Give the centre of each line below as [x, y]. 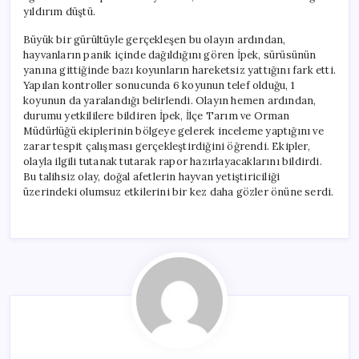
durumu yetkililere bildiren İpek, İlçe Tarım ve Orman [157, 115]
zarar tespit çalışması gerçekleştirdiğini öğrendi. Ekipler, [167, 146]
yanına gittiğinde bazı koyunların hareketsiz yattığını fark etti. [179, 70]
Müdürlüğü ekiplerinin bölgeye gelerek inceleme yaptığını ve [173, 131]
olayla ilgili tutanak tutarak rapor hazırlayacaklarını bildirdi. [173, 161]
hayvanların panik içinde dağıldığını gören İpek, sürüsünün [170, 54]
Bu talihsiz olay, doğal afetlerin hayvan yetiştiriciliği [152, 176]
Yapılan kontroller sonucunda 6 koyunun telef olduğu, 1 [159, 85]
